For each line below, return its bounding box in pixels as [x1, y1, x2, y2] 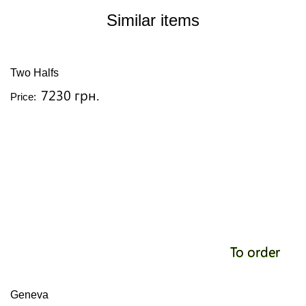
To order [229, 242, 280, 260]
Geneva [10, 289, 48, 301]
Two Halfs [10, 67, 59, 79]
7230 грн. [41, 85, 99, 104]
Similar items [107, 11, 199, 29]
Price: [10, 91, 36, 102]
